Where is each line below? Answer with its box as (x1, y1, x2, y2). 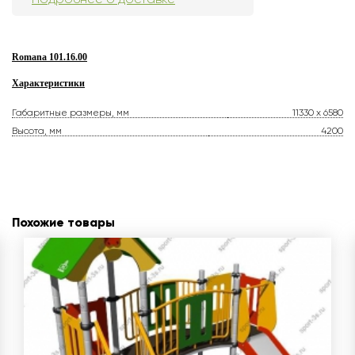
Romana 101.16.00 (12, 52, 87, 63)
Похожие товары (12, 215, 115, 231)
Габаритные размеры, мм (12, 107, 129, 119)
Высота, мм (12, 125, 62, 137)
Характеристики (12, 78, 85, 90)
